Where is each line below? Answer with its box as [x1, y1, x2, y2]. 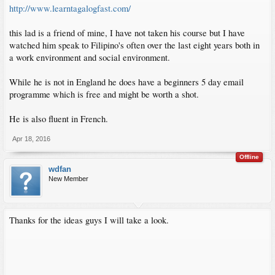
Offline [239, 153, 259, 160]
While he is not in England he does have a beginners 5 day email [9, 76, 244, 88]
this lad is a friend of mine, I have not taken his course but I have [9, 27, 245, 39]
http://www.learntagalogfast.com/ [9, 2, 131, 14]
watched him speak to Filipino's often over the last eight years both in [9, 39, 260, 51]
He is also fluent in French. [9, 113, 108, 125]
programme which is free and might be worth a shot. [9, 88, 199, 100]
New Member [48, 175, 88, 182]
